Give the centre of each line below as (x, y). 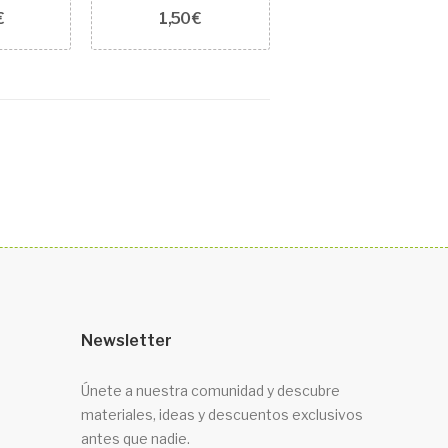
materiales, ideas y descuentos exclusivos (222, 415)
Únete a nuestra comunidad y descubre (210, 391)
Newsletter (126, 341)
